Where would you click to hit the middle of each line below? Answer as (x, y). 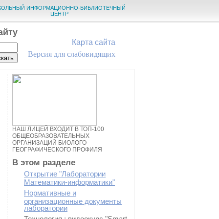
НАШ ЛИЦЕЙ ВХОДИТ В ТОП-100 (58, 129)
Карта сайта (94, 42)
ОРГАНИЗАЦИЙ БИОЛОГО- (50, 143)
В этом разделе (44, 163)
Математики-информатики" (69, 181)
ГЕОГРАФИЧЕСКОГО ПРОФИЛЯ (57, 150)
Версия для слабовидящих (72, 54)
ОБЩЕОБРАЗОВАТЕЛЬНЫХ (51, 136)
